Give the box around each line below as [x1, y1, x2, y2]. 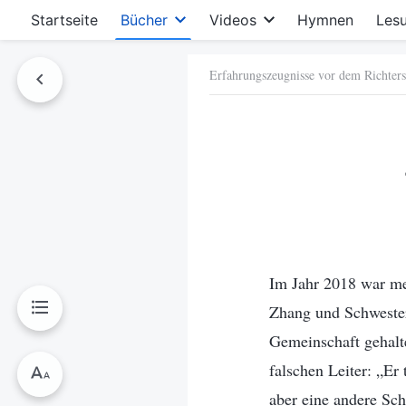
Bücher [121, 11, 169, 29]
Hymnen [296, 11, 353, 29]
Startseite [31, 11, 98, 29]
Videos [208, 11, 256, 29]
